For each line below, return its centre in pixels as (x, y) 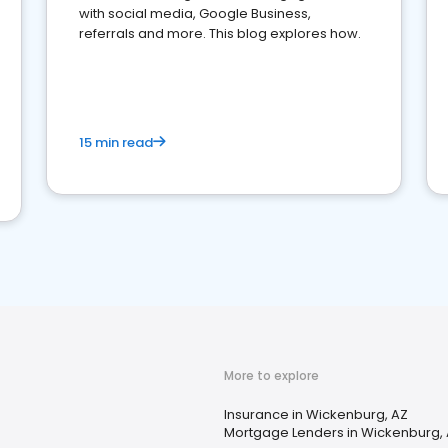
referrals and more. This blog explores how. (220, 33)
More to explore (271, 375)
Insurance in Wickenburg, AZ (316, 414)
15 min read (116, 142)
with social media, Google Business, (195, 13)
